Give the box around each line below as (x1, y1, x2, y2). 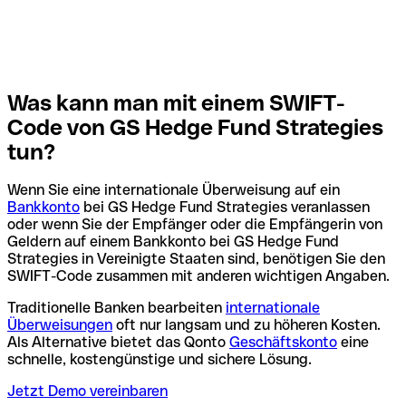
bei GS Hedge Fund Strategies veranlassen (80, 198, 370, 217)
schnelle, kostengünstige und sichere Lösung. (7, 351, 312, 369)
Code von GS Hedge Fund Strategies (7, 114, 383, 140)
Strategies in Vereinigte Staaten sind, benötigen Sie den (7, 250, 385, 268)
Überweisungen (7, 316, 112, 334)
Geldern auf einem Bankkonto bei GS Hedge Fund (7, 233, 339, 251)
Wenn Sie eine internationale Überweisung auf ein (7, 181, 340, 199)
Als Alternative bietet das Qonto (7, 333, 229, 352)
